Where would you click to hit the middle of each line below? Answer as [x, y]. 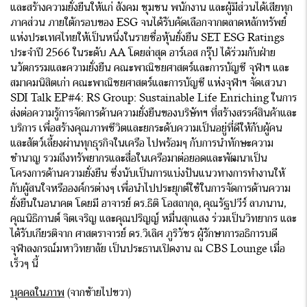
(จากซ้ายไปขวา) [98, 292]
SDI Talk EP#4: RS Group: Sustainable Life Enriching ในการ [153, 98]
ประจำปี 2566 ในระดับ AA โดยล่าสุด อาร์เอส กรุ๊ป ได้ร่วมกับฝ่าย [143, 52]
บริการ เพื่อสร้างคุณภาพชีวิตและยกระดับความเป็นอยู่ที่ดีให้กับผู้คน [146, 128]
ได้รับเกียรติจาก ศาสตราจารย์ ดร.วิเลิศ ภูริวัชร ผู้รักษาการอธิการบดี [144, 233]
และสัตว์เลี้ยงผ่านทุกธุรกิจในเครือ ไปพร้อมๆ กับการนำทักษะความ [142, 143]
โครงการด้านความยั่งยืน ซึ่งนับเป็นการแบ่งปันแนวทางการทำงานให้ [148, 173]
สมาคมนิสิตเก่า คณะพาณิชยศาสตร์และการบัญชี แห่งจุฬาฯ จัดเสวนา [148, 83]
